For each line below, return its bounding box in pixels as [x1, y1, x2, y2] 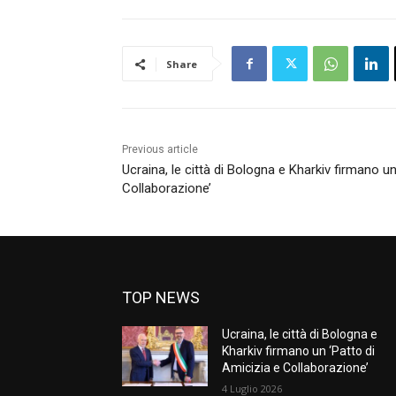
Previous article [122, 143, 198, 156]
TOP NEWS [122, 288, 200, 308]
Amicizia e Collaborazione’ [222, 361, 369, 376]
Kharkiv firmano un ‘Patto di [222, 344, 376, 359]
